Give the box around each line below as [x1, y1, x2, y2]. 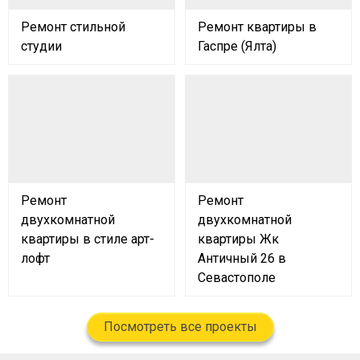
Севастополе [198, 269, 276, 285]
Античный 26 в [198, 250, 286, 266]
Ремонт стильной [21, 19, 125, 35]
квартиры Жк [198, 231, 279, 247]
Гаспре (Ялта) [198, 39, 276, 55]
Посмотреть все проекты [103, 318, 257, 334]
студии [21, 39, 62, 55]
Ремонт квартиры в [198, 19, 317, 35]
